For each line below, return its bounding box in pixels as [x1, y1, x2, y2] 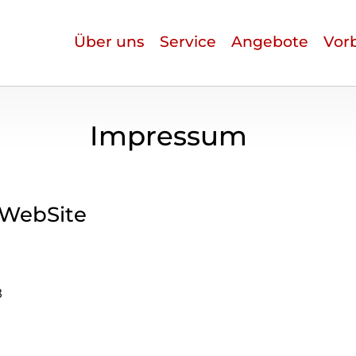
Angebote [231, 33, 308, 51]
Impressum [89, 119, 247, 153]
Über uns [74, 33, 145, 51]
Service [160, 33, 216, 51]
